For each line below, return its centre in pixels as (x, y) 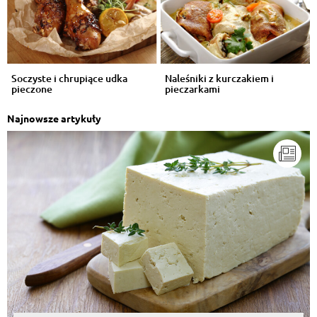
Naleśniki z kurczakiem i (219, 78)
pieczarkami (192, 88)
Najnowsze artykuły (54, 118)
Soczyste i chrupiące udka (69, 78)
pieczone (32, 88)
